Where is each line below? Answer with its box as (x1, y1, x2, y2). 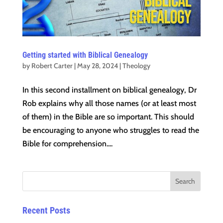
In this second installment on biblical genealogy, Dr (22, 85, 197, 95)
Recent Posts (22, 205, 70, 216)
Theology (122, 61, 150, 71)
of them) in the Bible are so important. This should (22, 112, 194, 122)
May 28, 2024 (77, 61, 118, 71)
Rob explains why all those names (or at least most (22, 99, 196, 109)
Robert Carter (31, 61, 73, 71)
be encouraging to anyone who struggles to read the (22, 125, 199, 135)
